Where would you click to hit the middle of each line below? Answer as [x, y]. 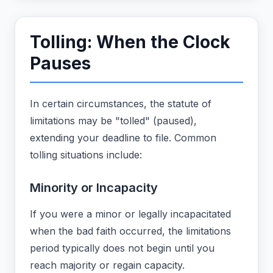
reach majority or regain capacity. [107, 265]
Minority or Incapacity [94, 188]
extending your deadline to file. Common [123, 138]
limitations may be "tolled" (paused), [113, 121]
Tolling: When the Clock [130, 42]
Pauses [60, 64]
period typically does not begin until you [122, 248]
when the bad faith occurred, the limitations [130, 231]
